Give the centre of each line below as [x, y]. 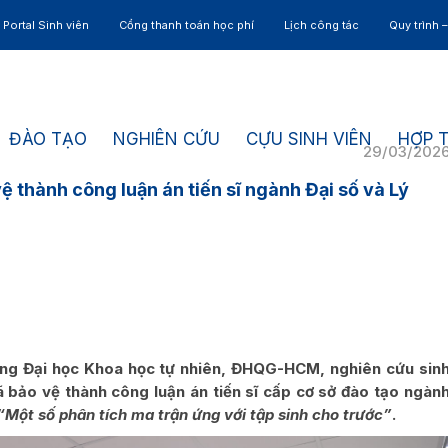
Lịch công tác [321, 25]
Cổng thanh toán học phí [186, 25]
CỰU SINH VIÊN [309, 138]
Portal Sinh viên [46, 25]
